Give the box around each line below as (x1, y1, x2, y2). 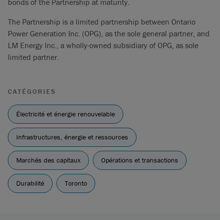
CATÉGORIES (8, 87, 56, 96)
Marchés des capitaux (16, 156, 81, 165)
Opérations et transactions (101, 156, 178, 165)
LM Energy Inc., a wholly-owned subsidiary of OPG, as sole (8, 40, 198, 50)
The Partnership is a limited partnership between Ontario (8, 17, 195, 27)
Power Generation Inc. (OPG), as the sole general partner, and (8, 28, 210, 38)
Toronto (65, 179, 87, 188)
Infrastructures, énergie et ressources (16, 133, 128, 141)
